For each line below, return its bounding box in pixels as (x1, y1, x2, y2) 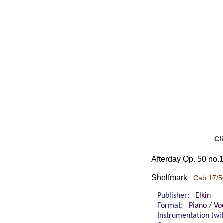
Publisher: (157, 191, 195, 200)
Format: (157, 201, 189, 210)
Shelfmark (151, 173, 193, 182)
